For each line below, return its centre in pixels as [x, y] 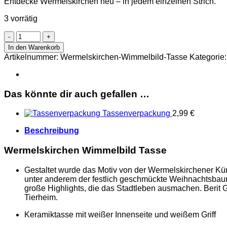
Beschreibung [52, 131]
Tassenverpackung [136, 113]
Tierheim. [41, 197]
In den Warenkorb [34, 47]
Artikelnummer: [32, 57]
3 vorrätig [21, 18]
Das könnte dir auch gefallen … [77, 94]
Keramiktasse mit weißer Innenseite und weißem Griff [120, 214]
